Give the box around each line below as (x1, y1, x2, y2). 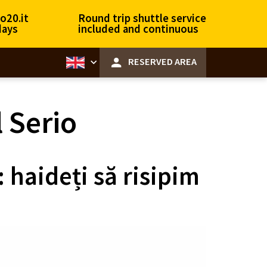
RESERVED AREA (128, 55, 197, 68)
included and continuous (77, 22, 198, 36)
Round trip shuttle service (77, 11, 206, 25)
